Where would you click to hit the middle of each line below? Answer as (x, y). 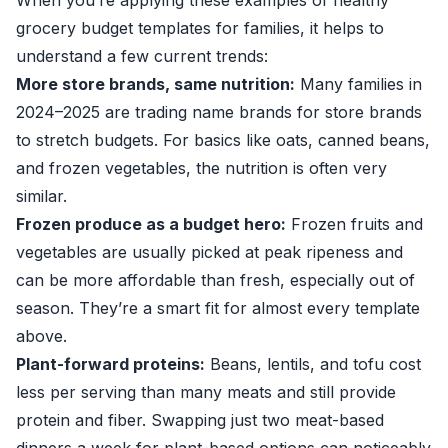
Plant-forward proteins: (110, 364)
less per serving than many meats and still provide (206, 392)
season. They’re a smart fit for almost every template (218, 308)
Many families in (358, 84)
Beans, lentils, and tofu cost (313, 364)
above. (41, 336)
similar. (41, 196)
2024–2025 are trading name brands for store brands (219, 112)
